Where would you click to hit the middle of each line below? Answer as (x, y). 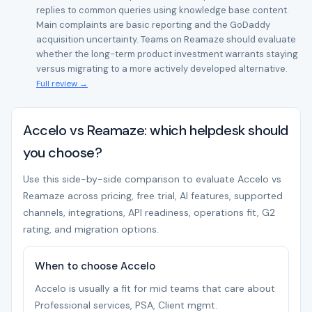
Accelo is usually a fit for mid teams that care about (155, 288)
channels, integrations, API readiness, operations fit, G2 (149, 212)
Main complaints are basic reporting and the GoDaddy (153, 25)
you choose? (63, 153)
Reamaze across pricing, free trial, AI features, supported (153, 196)
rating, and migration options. (91, 229)
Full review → (62, 84)
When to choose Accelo (95, 266)
